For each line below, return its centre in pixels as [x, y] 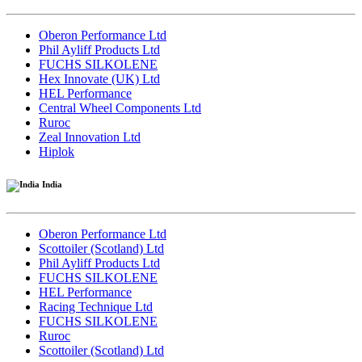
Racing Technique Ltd [96, 306]
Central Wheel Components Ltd [120, 107]
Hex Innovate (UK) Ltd [99, 78]
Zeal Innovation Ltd [90, 137]
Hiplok [57, 151]
